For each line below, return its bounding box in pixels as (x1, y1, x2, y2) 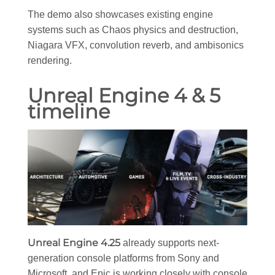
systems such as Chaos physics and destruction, (28, 25, 238, 36)
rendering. (28, 55, 72, 66)
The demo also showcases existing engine (28, 9, 213, 20)
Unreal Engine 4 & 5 (28, 83, 220, 108)
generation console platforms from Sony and (28, 253, 219, 264)
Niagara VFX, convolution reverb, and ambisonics (28, 40, 244, 51)
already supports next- (120, 238, 219, 249)
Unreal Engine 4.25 (28, 237, 120, 249)
